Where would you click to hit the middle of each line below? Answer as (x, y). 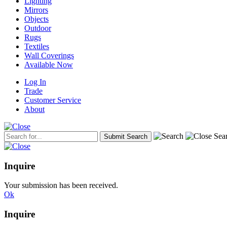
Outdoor (38, 28)
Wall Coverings (49, 55)
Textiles (37, 46)
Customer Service (53, 100)
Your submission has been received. (61, 185)
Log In (35, 82)
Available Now (49, 64)
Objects (36, 19)
